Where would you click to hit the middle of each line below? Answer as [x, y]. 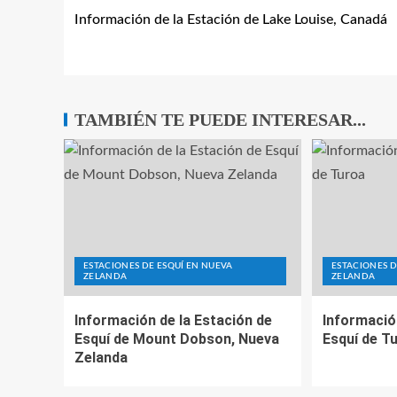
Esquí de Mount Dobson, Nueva [177, 339]
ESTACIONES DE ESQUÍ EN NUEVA [158, 266]
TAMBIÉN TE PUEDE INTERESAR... [220, 120]
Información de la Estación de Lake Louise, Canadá [231, 19]
